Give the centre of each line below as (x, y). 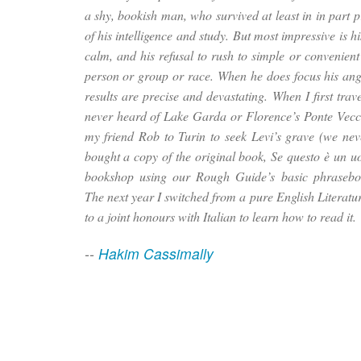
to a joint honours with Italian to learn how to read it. (220, 217)
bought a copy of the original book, (178, 156)
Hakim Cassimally (156, 254)
